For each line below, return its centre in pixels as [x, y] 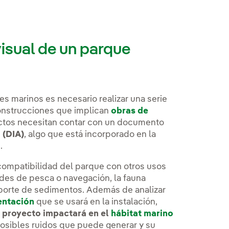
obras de [130, 111]
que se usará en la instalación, [96, 202]
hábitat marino [142, 214]
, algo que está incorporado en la [90, 135]
